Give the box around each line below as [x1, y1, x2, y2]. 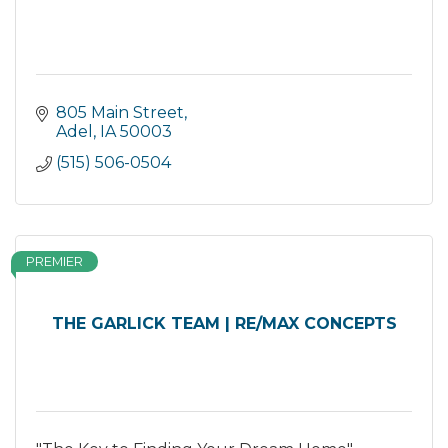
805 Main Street [56, 103, 184, 122]
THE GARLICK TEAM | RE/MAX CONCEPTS [51, 314, 397, 333]
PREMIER [26, 254, 83, 269]
